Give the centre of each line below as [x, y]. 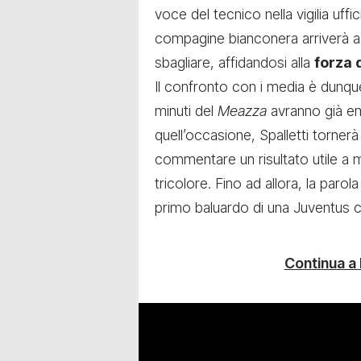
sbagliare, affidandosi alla [234, 62]
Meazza [242, 110]
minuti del [186, 110]
